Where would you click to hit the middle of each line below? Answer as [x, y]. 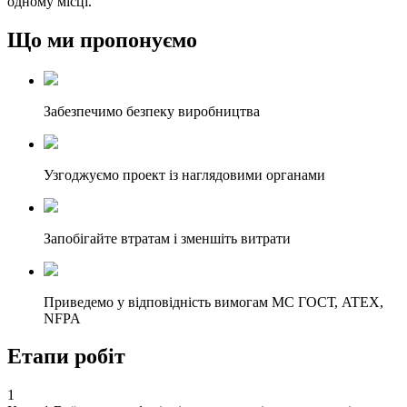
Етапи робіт [66, 357]
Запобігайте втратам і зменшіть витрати [167, 238]
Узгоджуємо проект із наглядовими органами [184, 174]
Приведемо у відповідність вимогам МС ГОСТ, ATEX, [213, 302]
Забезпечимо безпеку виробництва [152, 111]
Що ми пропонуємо [102, 40]
